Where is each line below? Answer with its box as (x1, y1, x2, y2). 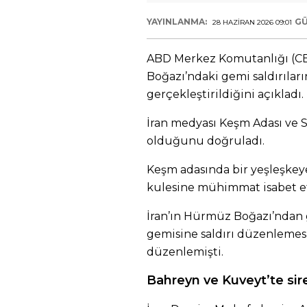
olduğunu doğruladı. (147, 134, 265, 147)
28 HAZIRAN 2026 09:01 (212, 18, 292, 27)
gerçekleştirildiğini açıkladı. (147, 88, 304, 101)
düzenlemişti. (147, 245, 223, 258)
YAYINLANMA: (147, 16, 209, 27)
